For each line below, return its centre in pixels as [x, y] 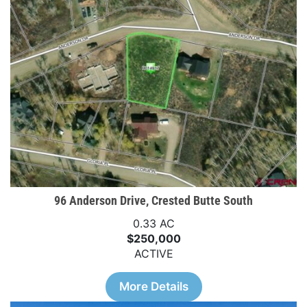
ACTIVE [153, 253]
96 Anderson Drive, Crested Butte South [153, 200]
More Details [153, 286]
